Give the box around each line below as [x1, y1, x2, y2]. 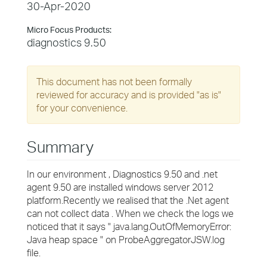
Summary [27, 137, 94, 156]
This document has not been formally [36, 76, 192, 88]
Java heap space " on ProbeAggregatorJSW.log [27, 234, 225, 246]
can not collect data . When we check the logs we [27, 207, 234, 219]
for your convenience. [36, 102, 128, 114]
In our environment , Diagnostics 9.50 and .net [27, 168, 218, 180]
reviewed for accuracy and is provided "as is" [36, 89, 221, 101]
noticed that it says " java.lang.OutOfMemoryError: [27, 221, 231, 232]
